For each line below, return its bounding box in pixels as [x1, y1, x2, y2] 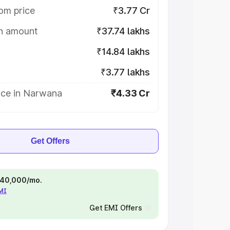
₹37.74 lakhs [97, 26, 150, 36]
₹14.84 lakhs [97, 46, 150, 57]
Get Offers [31, 137, 70, 145]
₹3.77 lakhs [100, 67, 150, 78]
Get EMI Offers [89, 203, 142, 212]
